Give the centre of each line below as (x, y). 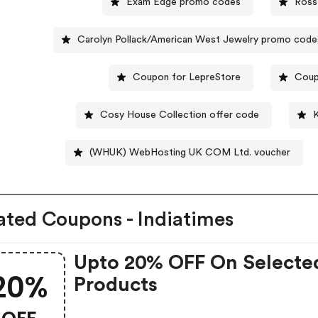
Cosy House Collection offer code (180, 115)
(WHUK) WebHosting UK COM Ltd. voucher (190, 152)
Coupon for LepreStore (187, 77)
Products (116, 285)
